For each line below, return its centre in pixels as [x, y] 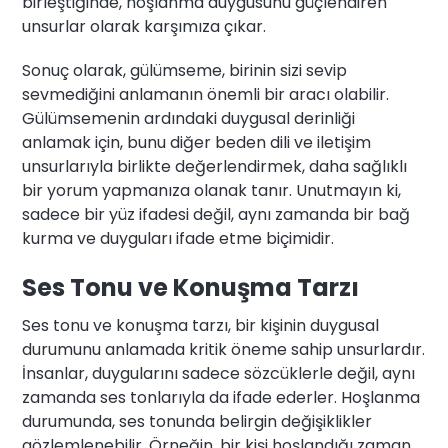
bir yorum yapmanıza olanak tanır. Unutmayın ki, [212, 191]
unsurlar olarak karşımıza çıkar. [144, 27]
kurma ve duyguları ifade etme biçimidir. [178, 239]
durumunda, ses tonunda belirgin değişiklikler [197, 422]
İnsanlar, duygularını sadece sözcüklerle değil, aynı [219, 374]
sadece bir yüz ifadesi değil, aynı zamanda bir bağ [216, 215]
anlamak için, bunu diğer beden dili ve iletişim [197, 143]
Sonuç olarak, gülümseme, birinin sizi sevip [185, 71]
